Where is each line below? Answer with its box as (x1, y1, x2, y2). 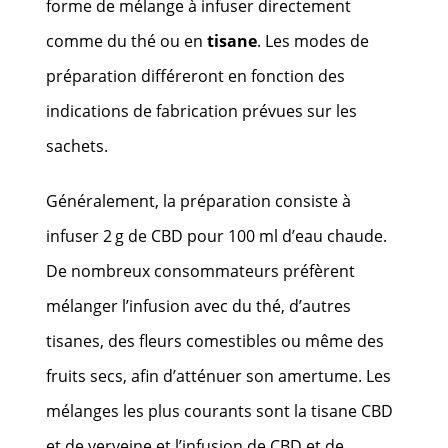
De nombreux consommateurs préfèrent (46, 259, 356, 282)
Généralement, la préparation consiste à (46, 189, 352, 212)
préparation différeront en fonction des (46, 64, 346, 87)
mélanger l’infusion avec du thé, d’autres (46, 294, 352, 317)
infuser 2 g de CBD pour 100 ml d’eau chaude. (46, 224, 388, 247)
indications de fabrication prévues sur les (46, 99, 358, 122)
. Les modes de (257, 29, 370, 52)
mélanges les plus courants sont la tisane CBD (46, 399, 394, 422)
